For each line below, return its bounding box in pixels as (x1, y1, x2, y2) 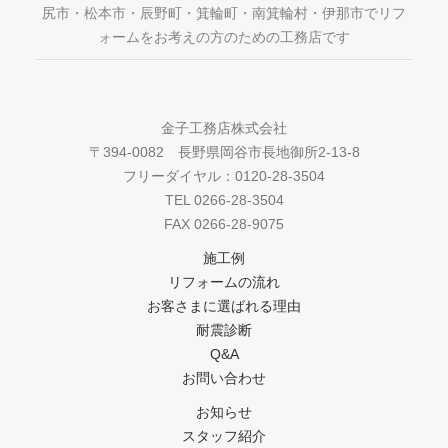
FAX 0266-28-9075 (164, 216, 284, 232)
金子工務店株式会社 (161, 120, 287, 136)
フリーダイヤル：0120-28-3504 (123, 168, 325, 184)
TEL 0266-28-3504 (164, 192, 284, 208)
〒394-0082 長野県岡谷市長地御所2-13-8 (88, 144, 360, 160)
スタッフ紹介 (182, 428, 266, 444)
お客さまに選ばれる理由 (147, 298, 301, 314)
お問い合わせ (182, 370, 266, 386)
